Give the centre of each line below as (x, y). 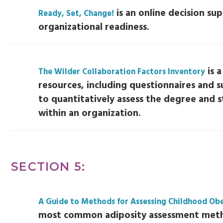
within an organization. (90, 113)
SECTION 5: (48, 167)
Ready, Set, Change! (76, 14)
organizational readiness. (94, 27)
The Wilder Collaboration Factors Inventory (122, 72)
